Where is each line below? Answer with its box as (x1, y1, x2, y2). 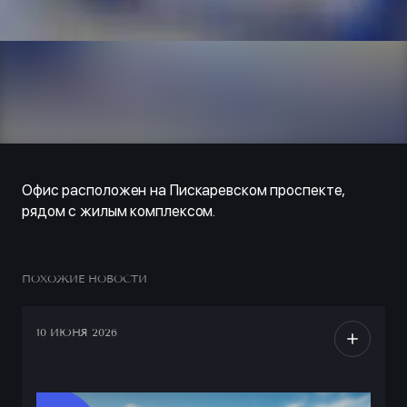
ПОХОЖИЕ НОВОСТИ (22, 272, 147, 285)
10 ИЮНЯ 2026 (36, 325, 117, 339)
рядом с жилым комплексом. (22, 203, 220, 220)
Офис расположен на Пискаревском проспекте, (22, 182, 346, 199)
